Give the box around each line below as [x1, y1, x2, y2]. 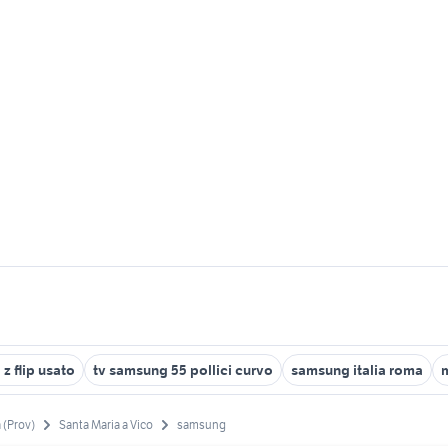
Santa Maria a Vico [59, 417, 153, 433]
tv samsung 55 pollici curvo [93, 361, 273, 379]
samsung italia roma [291, 361, 423, 379]
